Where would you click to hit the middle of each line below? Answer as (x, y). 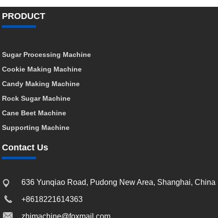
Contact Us (25, 147)
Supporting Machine (36, 127)
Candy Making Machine (41, 83)
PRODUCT (24, 16)
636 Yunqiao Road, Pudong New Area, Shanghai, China (119, 182)
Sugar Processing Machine (47, 54)
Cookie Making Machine (42, 69)
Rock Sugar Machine (36, 98)
